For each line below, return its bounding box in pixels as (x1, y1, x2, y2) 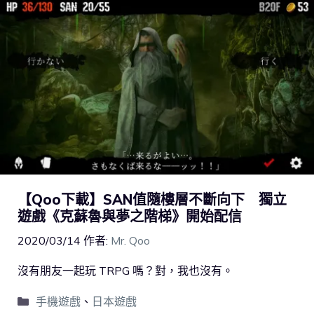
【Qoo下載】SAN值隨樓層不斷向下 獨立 (18, 191, 287, 209)
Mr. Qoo (111, 233, 150, 248)
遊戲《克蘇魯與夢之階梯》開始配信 (18, 207, 242, 226)
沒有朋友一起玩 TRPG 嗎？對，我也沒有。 (18, 264, 233, 278)
